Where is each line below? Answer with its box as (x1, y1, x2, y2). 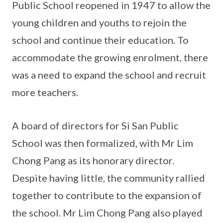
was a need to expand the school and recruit (12, 69, 206, 81)
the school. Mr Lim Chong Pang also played (12, 207, 203, 219)
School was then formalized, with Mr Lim (12, 137, 193, 149)
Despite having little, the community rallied (12, 172, 205, 184)
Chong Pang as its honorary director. (12, 154, 174, 167)
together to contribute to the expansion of (12, 189, 202, 202)
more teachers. (12, 86, 78, 99)
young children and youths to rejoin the (12, 16, 187, 29)
